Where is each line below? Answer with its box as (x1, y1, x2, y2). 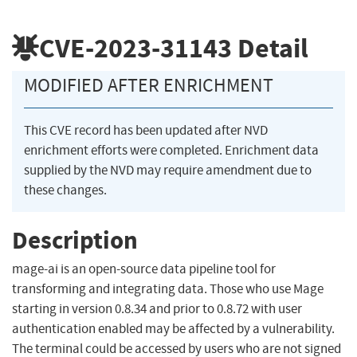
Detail (232, 29, 308, 66)
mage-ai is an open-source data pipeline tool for (12, 261, 276, 278)
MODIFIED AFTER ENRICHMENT (24, 73, 273, 98)
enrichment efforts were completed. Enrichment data (24, 142, 319, 159)
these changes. (24, 182, 107, 199)
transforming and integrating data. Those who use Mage (12, 280, 324, 298)
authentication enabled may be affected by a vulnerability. (12, 320, 335, 338)
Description (12, 223, 138, 257)
